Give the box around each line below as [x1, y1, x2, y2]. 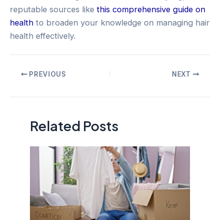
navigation [9, 81, 48, 91]
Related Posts [30, 117, 119, 134]
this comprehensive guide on [97, 4, 205, 14]
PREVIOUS [27, 70, 66, 78]
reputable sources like [10, 4, 97, 14]
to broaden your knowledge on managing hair [33, 17, 210, 27]
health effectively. [10, 30, 76, 41]
